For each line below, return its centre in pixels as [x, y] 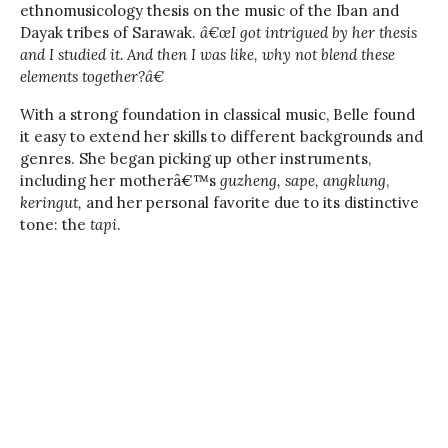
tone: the [55, 225]
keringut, [53, 203]
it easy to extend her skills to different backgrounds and [221, 137]
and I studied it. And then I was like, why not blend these [207, 55]
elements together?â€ [92, 77]
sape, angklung [335, 181]
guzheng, [250, 181]
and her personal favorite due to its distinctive [252, 203]
